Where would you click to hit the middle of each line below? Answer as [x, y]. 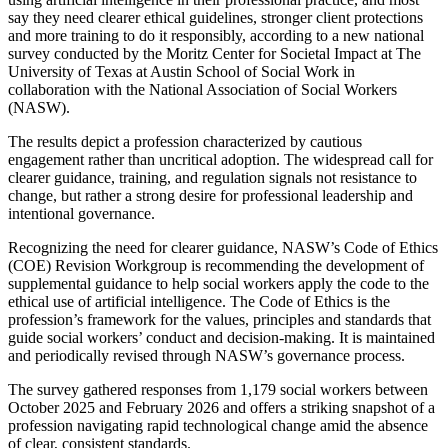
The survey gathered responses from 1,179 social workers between [218, 389]
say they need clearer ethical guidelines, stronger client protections [215, 17]
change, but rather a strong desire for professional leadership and [210, 195]
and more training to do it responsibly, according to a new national [216, 35]
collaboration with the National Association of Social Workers [202, 89]
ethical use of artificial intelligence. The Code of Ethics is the [199, 301]
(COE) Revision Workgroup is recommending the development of [216, 265]
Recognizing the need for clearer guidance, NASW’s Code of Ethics [223, 247]
